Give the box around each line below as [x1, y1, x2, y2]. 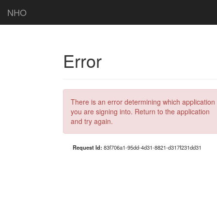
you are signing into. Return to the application [71, 107, 210, 116]
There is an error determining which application [71, 97, 215, 107]
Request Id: [73, 143, 104, 151]
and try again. [71, 116, 113, 126]
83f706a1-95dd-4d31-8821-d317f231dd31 [104, 143, 201, 151]
